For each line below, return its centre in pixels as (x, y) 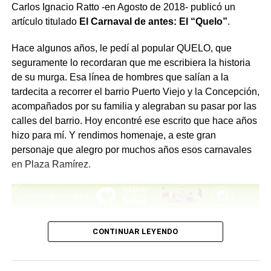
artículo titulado (45, 21)
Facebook (89, 8)
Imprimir (226, 8)
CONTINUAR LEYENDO (135, 231)
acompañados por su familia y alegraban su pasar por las (134, 106)
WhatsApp (158, 8)
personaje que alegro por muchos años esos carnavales (131, 149)
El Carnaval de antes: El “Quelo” (153, 21)
